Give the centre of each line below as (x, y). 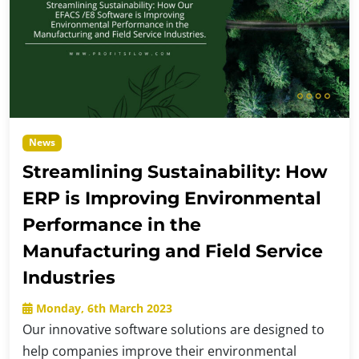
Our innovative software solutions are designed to (173, 330)
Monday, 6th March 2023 (103, 309)
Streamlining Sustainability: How (175, 172)
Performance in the (112, 225)
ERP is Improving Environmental (172, 198)
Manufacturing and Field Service (173, 251)
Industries (69, 278)
